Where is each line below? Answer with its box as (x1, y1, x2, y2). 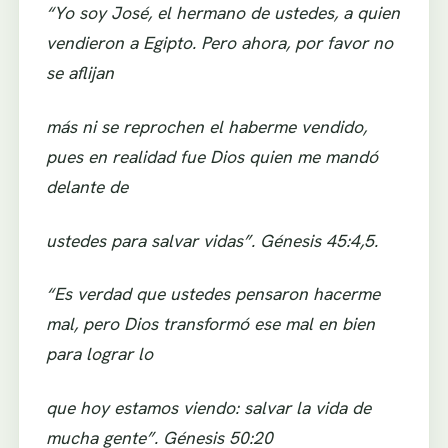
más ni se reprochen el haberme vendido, (45, 115, 367, 139)
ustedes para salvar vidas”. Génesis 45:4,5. (45, 228, 378, 252)
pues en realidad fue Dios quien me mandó (45, 145, 378, 169)
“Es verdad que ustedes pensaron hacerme (45, 282, 380, 306)
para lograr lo (45, 342, 153, 366)
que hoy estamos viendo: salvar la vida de (45, 395, 371, 419)
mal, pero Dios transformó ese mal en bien (45, 312, 375, 336)
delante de (45, 175, 128, 199)
